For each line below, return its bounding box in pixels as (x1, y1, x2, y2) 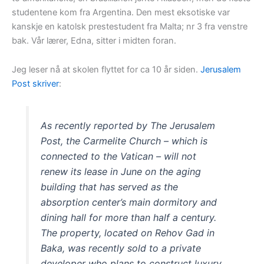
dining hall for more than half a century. (41, 211, 217, 223)
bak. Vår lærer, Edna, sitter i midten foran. (12, 35, 176, 46)
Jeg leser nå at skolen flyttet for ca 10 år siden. (12, 64, 200, 75)
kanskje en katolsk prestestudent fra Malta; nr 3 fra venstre (12, 21, 247, 32)
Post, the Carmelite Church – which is (41, 134, 208, 147)
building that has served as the (41, 180, 179, 193)
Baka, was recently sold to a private (41, 242, 202, 254)
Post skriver (12, 78, 59, 90)
